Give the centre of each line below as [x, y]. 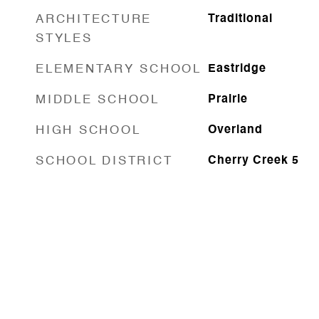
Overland [235, 130]
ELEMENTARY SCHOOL [119, 69]
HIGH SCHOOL [88, 131]
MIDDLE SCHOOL [98, 100]
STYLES [64, 39]
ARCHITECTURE [94, 20]
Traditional [240, 19]
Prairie [228, 100]
